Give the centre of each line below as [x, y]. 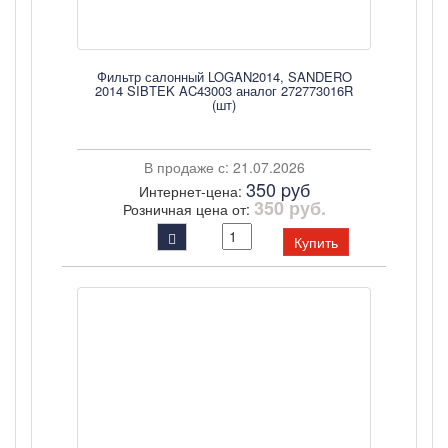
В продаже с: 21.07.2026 [224, 167]
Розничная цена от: [188, 209]
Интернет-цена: [192, 191]
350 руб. [289, 208]
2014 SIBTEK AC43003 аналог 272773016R [224, 90]
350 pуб [277, 189]
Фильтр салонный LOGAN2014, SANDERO [224, 76]
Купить [316, 242]
